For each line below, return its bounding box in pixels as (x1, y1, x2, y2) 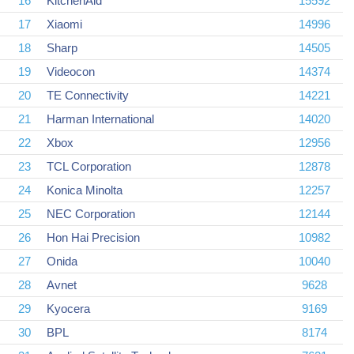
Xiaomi (47, 17, 82, 31)
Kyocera (47, 301, 90, 315)
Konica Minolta (47, 183, 122, 197)
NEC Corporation (47, 206, 135, 220)
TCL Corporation (47, 159, 131, 173)
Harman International (47, 111, 154, 126)
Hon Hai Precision (47, 230, 140, 244)
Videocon (47, 64, 95, 78)
